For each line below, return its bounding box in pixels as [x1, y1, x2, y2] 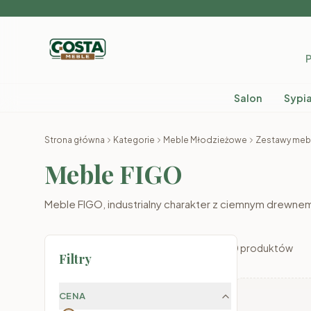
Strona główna [44, 135, 105, 145]
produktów [240, 242, 293, 254]
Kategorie [113, 135, 155, 145]
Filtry [59, 251, 92, 267]
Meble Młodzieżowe [163, 135, 247, 145]
